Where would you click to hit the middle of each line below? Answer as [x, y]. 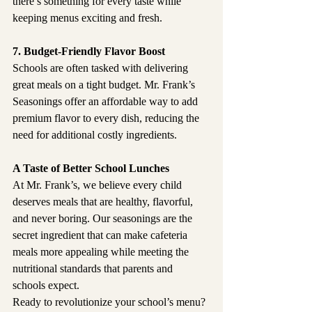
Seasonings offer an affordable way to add [107, 102]
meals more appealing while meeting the [102, 252]
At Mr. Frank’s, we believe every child [99, 185]
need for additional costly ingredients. [95, 135]
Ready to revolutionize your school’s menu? [110, 302]
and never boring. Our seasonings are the [104, 219]
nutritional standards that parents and [94, 269]
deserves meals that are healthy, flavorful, [104, 202]
